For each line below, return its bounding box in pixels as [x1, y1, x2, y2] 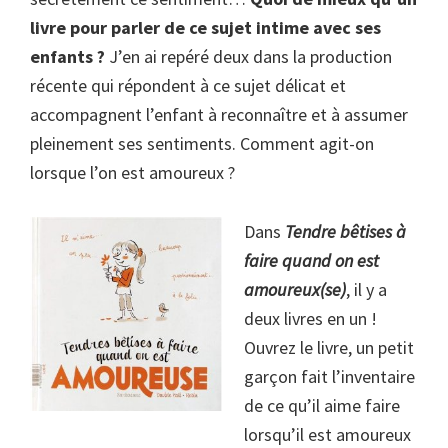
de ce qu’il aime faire [244, 394, 400, 417]
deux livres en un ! [244, 307, 377, 330]
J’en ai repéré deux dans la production [105, 45, 392, 68]
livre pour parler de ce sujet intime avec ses [30, 16, 381, 39]
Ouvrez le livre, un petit [244, 336, 414, 359]
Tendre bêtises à [285, 220, 406, 243]
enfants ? [30, 45, 105, 68]
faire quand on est [244, 249, 379, 272]
